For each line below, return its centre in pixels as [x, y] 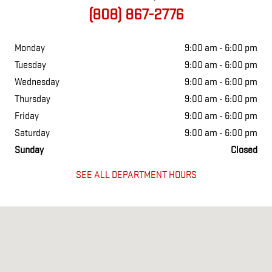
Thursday [32, 99]
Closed [244, 150]
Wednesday [37, 82]
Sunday [29, 150]
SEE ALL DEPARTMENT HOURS [136, 175]
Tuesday [30, 65]
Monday [30, 48]
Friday [27, 116]
